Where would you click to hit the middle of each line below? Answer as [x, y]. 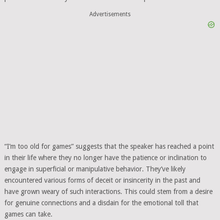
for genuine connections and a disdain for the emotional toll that [101, 203]
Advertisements [110, 14]
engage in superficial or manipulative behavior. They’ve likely [95, 169]
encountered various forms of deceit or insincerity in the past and [102, 180]
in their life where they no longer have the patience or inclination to [105, 157]
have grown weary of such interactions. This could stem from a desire [108, 191]
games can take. [28, 214]
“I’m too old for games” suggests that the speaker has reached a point [109, 146]
